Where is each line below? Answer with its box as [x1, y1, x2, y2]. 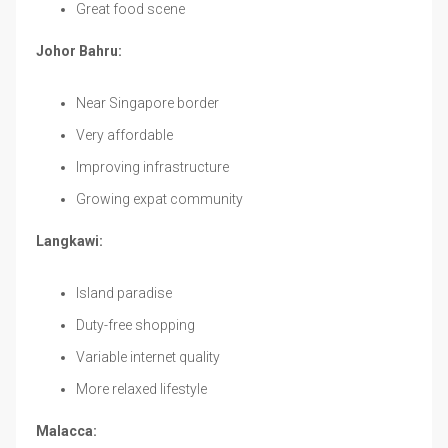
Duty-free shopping [76, 316, 195, 333]
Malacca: [36, 422, 97, 439]
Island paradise [76, 284, 172, 301]
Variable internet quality [76, 348, 220, 365]
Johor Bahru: [36, 42, 122, 59]
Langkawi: [36, 232, 103, 249]
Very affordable [76, 126, 173, 143]
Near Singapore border [76, 94, 219, 111]
